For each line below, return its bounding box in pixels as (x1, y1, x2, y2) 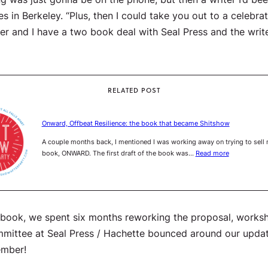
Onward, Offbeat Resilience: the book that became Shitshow (41, 118, 230, 129)
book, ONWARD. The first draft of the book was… (41, 148, 196, 158)
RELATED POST (108, 85, 160, 95)
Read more (195, 148, 229, 158)
